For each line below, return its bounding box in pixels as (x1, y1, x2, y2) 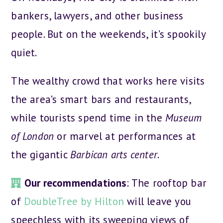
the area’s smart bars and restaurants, (11, 92, 191, 106)
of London (11, 129, 54, 143)
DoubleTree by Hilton (24, 194, 124, 208)
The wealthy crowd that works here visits (11, 74, 205, 88)
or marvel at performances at (54, 129, 196, 143)
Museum (165, 111, 202, 124)
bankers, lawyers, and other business (11, 8, 184, 22)
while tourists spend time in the (11, 111, 166, 124)
